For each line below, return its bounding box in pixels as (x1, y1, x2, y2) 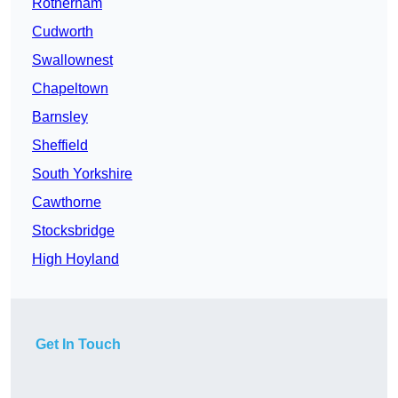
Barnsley (32, 108, 88, 124)
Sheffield (32, 137, 88, 153)
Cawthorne (32, 194, 101, 210)
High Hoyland (32, 251, 119, 267)
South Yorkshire (32, 165, 132, 181)
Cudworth (32, 23, 93, 39)
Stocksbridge (32, 222, 115, 238)
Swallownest (32, 52, 113, 68)
